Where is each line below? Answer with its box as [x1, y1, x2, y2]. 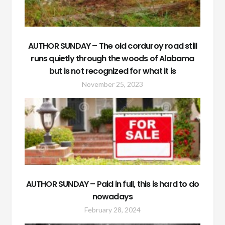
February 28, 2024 [84, 205, 141, 214]
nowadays [92, 190, 133, 202]
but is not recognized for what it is [49, 65, 176, 77]
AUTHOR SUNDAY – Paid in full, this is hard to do [26, 178, 199, 190]
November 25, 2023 [82, 80, 143, 89]
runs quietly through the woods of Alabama [31, 53, 194, 65]
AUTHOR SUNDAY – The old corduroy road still [28, 40, 197, 52]
